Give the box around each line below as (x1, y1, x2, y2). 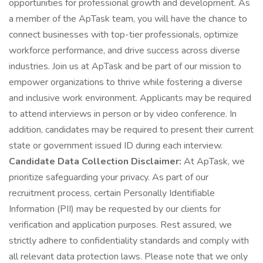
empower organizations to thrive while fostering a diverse (9, 76, 242, 89)
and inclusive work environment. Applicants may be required (9, 92, 251, 104)
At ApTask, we (181, 155, 245, 168)
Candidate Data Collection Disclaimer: (9, 155, 181, 168)
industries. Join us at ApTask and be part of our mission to (9, 60, 241, 73)
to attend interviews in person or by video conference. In (9, 107, 237, 120)
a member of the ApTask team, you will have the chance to (9, 12, 247, 25)
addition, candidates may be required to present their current (9, 123, 254, 136)
